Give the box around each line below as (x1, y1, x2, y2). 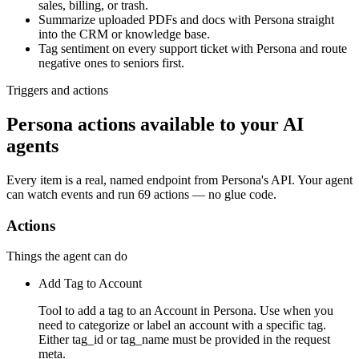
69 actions (138, 187, 189, 201)
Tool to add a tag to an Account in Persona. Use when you (38, 304, 333, 318)
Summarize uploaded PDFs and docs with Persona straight (38, 13, 334, 27)
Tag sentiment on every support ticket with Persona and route (38, 42, 347, 56)
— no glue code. (189, 187, 276, 201)
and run (93, 187, 138, 201)
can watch (6, 187, 61, 201)
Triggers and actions (6, 83, 108, 98)
